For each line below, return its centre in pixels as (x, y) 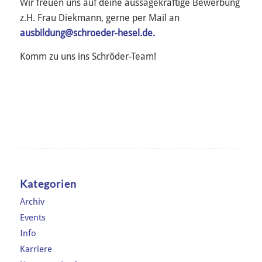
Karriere (36, 249)
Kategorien (48, 184)
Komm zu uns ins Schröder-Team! (88, 57)
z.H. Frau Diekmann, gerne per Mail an (99, 18)
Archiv (32, 201)
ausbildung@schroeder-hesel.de (86, 33)
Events (32, 217)
